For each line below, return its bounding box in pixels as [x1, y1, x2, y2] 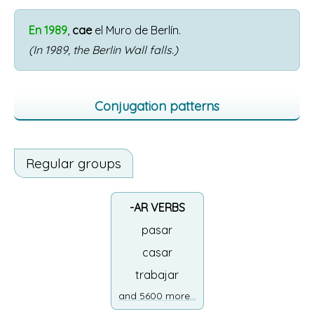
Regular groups [26, 155, 121, 172]
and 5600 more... [118, 289, 196, 302]
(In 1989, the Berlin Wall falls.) [29, 43, 178, 57]
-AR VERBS [129, 200, 185, 214]
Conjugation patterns [95, 98, 219, 114]
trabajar [135, 268, 179, 282]
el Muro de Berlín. [92, 23, 181, 37]
